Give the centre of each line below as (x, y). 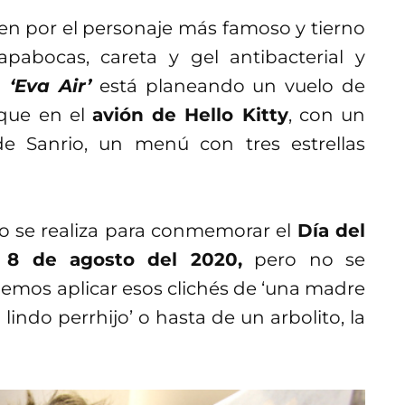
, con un (327, 114)
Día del (331, 230)
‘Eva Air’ (51, 85)
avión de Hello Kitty (190, 114)
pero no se (304, 259)
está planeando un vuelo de (228, 85)
